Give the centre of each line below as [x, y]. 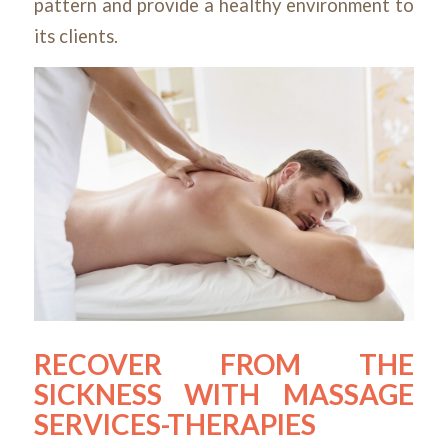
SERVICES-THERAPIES [174, 423]
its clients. [75, 35]
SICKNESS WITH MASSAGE [224, 393]
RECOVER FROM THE [224, 363]
